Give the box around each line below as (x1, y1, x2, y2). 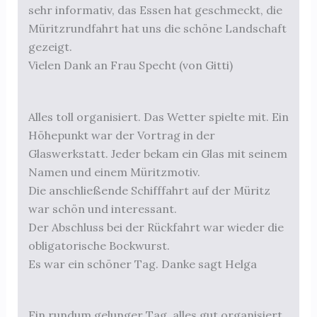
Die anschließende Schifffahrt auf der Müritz (28, 183, 270, 197)
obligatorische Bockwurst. (28, 238, 170, 253)
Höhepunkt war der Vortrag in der (28, 127, 215, 142)
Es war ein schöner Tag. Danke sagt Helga (28, 256, 257, 271)
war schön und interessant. (28, 201, 177, 216)
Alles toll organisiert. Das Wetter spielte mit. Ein (28, 109, 289, 124)
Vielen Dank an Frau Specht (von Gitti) (28, 58, 233, 73)
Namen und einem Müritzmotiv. (28, 164, 200, 179)
